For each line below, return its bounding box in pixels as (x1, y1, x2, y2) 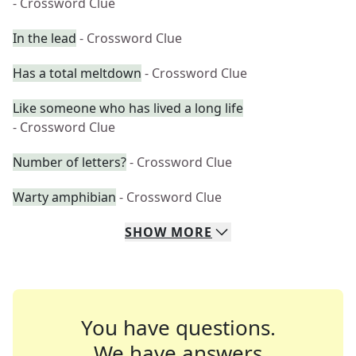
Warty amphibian (13, 188, 116, 206)
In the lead (13, 29, 76, 47)
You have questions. (80, 313, 276, 342)
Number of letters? (13, 153, 126, 171)
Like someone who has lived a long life (13, 99, 243, 117)
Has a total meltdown (13, 64, 141, 82)
